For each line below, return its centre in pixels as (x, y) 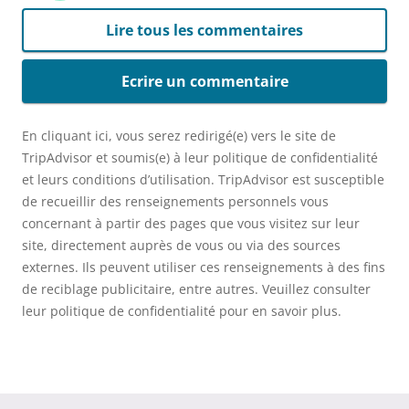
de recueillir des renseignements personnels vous (175, 201)
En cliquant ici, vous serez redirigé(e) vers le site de (179, 135)
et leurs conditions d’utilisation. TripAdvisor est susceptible (203, 179)
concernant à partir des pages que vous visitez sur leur (191, 223)
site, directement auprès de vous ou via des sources (181, 245)
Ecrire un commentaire (204, 81)
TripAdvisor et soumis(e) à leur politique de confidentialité (200, 157)
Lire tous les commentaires (204, 30)
